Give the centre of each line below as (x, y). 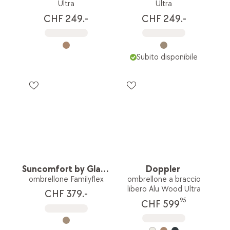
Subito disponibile (167, 57)
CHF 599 (161, 205)
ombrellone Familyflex (66, 179)
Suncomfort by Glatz (105, 169)
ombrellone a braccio (164, 179)
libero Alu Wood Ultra (164, 189)
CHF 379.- (66, 194)
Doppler (163, 169)
